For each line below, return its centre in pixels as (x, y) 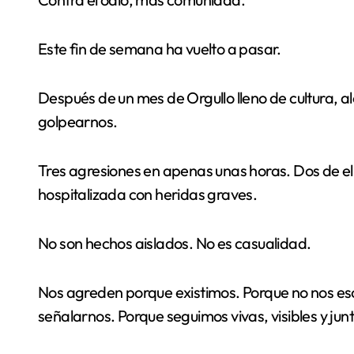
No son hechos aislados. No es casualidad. (175, 243)
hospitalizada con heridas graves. (148, 194)
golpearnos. (78, 121)
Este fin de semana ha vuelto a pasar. (160, 48)
